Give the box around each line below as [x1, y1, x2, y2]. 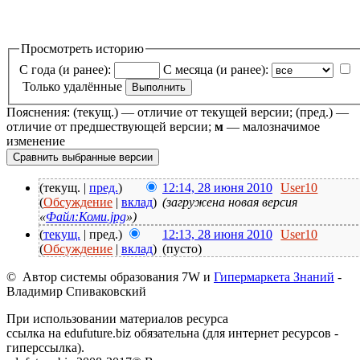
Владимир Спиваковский [6, 284, 146, 298]
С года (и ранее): [19, 62, 111, 76]
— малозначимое [223, 119, 320, 133]
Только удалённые [22, 79, 122, 93]
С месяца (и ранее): [163, 62, 268, 76]
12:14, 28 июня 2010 [162, 180, 272, 194]
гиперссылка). [6, 340, 84, 354]
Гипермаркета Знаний [214, 269, 334, 284]
